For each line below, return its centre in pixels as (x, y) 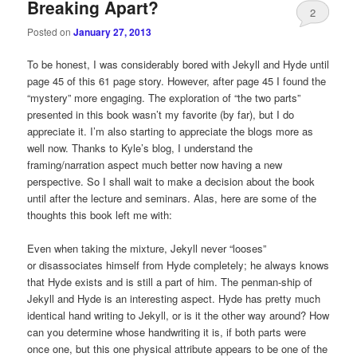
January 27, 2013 (113, 31)
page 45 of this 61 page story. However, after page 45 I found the (177, 80)
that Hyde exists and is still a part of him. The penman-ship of (170, 282)
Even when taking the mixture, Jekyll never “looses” (147, 249)
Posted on (51, 31)
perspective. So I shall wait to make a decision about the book (171, 181)
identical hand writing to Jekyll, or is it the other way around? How (178, 316)
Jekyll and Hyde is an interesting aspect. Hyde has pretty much (174, 299)
